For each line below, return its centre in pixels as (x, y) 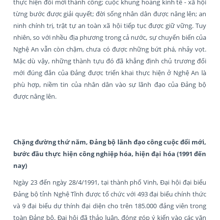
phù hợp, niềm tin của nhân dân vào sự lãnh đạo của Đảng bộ (110, 84)
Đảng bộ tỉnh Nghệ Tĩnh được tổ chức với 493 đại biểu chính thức (110, 194)
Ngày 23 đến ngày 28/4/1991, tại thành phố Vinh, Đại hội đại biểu (110, 182)
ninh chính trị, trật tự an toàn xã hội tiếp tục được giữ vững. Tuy (110, 25)
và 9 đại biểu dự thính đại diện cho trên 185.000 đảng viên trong (110, 206)
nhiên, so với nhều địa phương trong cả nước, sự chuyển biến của (110, 37)
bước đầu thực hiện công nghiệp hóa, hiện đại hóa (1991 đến (110, 153)
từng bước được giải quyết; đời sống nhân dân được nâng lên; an (110, 14)
